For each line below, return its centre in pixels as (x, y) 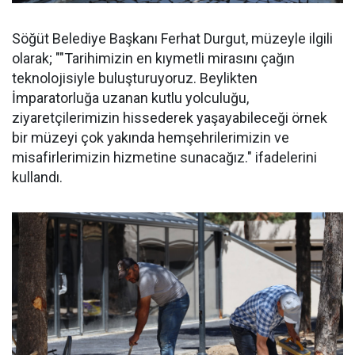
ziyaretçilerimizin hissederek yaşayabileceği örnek (170, 118)
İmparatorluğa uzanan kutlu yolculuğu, (130, 98)
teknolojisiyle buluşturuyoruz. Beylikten (135, 78)
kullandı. (37, 177)
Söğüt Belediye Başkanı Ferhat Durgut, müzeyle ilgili (172, 39)
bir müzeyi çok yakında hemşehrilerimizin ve (151, 138)
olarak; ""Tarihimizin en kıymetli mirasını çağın (153, 59)
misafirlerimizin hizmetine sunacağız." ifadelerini (164, 158)
